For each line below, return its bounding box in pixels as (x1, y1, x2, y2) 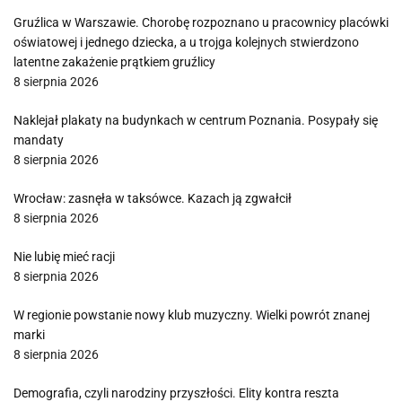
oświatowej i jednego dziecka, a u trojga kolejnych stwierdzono (13, 35, 359, 49)
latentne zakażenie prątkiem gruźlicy (13, 55, 215, 69)
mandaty (13, 133, 64, 147)
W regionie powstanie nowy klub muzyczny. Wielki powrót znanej (13, 308, 370, 322)
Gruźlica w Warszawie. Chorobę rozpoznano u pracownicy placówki (13, 15, 389, 30)
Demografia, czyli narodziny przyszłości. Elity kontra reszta (13, 386, 339, 400)
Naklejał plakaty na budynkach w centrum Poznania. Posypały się (13, 113, 378, 127)
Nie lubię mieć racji (13, 249, 115, 264)
